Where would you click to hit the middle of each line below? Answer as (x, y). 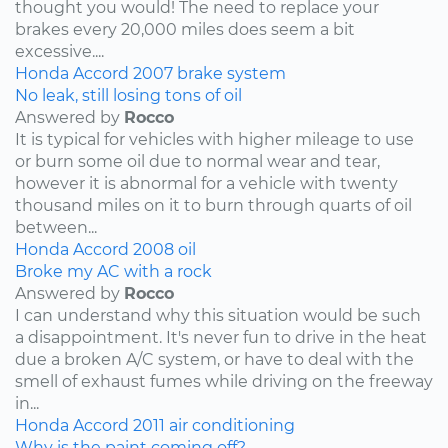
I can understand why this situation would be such (218, 315)
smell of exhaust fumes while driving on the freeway (224, 381)
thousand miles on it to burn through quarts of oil (213, 205)
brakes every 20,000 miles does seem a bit (185, 29)
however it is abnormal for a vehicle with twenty (206, 183)
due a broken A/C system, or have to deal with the (214, 359)
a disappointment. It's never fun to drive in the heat (221, 337)
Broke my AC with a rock (113, 271)
